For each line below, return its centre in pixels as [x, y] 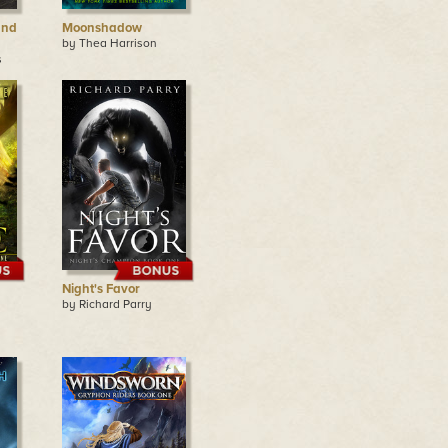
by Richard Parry [106, 304]
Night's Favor [100, 289]
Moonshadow [101, 28]
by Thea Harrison [109, 43]
